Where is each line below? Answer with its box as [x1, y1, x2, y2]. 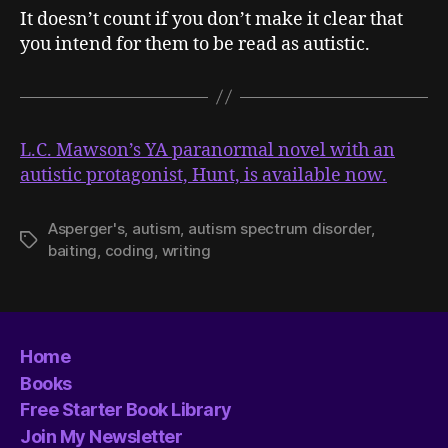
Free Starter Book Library [20, 399, 232, 420]
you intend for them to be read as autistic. [20, 32, 370, 56]
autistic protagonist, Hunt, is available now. [20, 163, 387, 187]
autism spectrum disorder [187, 218, 371, 238]
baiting [48, 240, 98, 260]
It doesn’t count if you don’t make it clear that [20, 7, 403, 31]
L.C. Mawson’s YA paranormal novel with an [20, 138, 395, 162]
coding [104, 240, 155, 260]
